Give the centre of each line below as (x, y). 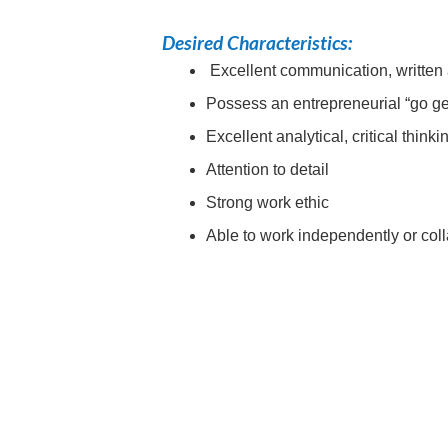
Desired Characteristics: (255, 43)
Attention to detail (268, 170)
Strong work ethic (268, 203)
